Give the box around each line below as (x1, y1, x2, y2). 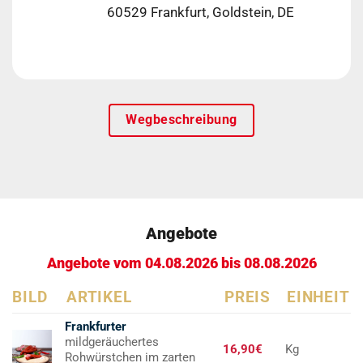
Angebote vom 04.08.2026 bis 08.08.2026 (46, 255, 317, 272)
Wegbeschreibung (126, 112, 237, 128)
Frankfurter (64, 319, 126, 335)
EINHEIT (286, 288, 351, 307)
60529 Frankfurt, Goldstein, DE (106, 4, 294, 21)
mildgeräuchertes (64, 335, 159, 350)
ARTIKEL (66, 288, 133, 307)
